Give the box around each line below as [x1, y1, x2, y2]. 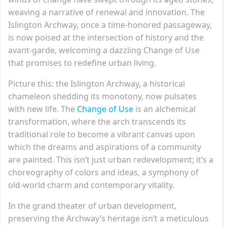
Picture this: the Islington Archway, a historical [8, 78, 185, 89]
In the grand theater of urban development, [8, 200, 176, 211]
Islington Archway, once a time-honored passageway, [8, 19, 212, 30]
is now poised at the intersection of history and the [8, 31, 204, 43]
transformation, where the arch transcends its [8, 116, 186, 127]
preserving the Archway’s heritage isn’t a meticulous [8, 212, 209, 224]
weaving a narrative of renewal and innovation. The [8, 6, 205, 18]
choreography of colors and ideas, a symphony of [8, 166, 199, 178]
